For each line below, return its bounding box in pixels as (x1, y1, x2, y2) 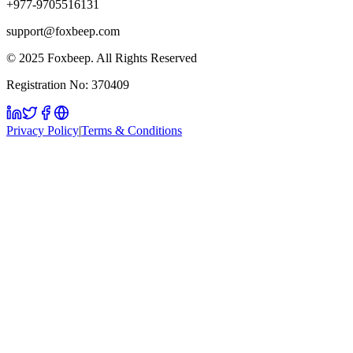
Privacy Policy (6, 124, 79, 138)
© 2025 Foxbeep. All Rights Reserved (6, 51, 197, 65)
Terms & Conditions (81, 124, 182, 138)
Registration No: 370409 (6, 78, 129, 92)
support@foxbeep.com (6, 24, 120, 39)
